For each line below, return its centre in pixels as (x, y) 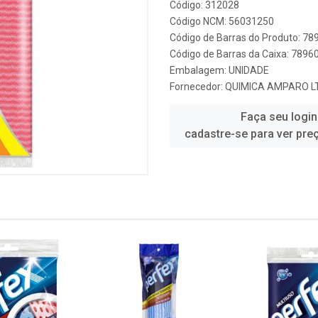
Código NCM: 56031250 (222, 21)
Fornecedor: (197, 87)
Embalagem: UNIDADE (219, 70)
